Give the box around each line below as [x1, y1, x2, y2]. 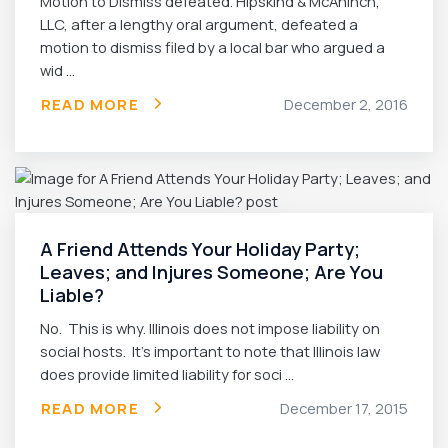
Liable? [40, 281, 104, 308]
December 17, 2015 [280, 397, 408, 418]
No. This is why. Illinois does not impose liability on [40, 317, 380, 338]
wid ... [40, 59, 75, 80]
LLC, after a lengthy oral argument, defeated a [40, 13, 358, 34]
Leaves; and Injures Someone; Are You [40, 258, 383, 285]
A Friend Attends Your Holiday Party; [40, 235, 360, 262]
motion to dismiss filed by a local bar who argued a [40, 36, 385, 57]
